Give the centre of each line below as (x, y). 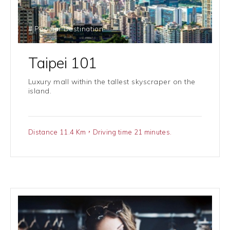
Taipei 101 (63, 63)
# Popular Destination (66, 29)
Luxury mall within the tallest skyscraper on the (112, 82)
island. (40, 91)
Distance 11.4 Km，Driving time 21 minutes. (100, 132)
